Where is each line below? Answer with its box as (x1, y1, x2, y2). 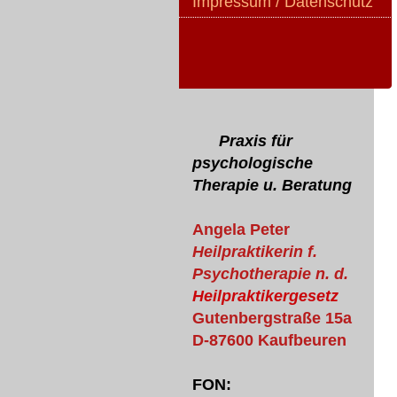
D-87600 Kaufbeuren (192, 331, 346, 349)
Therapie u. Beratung (192, 176, 356, 194)
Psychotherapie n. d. (192, 265, 348, 283)
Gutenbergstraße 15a (192, 309, 352, 327)
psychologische (192, 154, 313, 172)
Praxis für (192, 132, 292, 150)
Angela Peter (192, 221, 290, 238)
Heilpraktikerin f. (192, 243, 317, 261)
